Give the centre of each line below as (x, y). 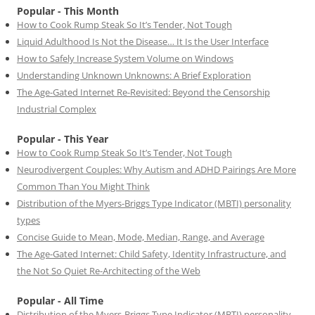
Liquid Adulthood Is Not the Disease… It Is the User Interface (143, 41)
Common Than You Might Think (83, 186)
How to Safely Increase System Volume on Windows (125, 58)
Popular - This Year (63, 139)
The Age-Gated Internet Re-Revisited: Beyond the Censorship (143, 92)
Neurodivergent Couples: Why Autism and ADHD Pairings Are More (156, 169)
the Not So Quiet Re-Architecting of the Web (109, 270)
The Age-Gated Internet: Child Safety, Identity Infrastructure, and (152, 253)
